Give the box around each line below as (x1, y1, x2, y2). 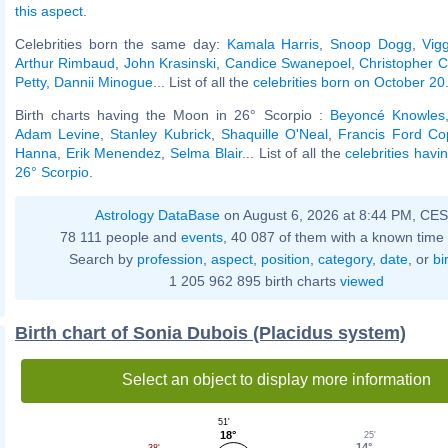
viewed (339, 272, 384, 289)
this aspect (15, 2, 83, 19)
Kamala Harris (226, 35, 320, 52)
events (181, 228, 223, 245)
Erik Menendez (65, 144, 162, 161)
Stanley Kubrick (110, 125, 211, 142)
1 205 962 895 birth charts (168, 272, 340, 289)
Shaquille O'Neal (220, 125, 329, 142)
